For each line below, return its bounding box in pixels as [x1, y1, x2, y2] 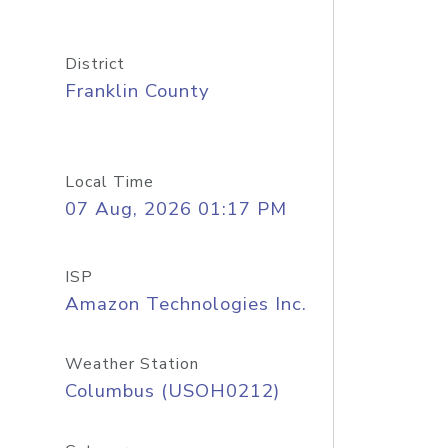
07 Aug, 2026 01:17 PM [64, 196, 287, 222]
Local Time [64, 171, 154, 193]
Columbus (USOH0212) [64, 378, 280, 404]
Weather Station [64, 353, 199, 375]
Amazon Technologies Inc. [64, 291, 307, 317]
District [64, 53, 125, 75]
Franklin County [64, 78, 210, 104]
